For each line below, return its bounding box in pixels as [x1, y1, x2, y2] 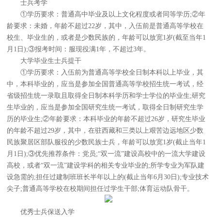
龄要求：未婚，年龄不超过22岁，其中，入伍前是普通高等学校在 [7, 22, 203, 30]
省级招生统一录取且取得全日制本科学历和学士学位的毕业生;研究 [7, 92, 205, 100]
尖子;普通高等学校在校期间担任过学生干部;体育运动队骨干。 [7, 185, 194, 193]
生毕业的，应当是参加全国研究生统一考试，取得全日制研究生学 [7, 104, 203, 111]
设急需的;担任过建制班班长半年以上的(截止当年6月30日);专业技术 [7, 173, 209, 181]
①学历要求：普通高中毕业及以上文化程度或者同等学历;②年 [7, 11, 205, 18]
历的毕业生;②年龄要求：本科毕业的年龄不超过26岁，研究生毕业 [7, 115, 205, 123]
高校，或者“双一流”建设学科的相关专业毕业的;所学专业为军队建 [7, 162, 204, 170]
